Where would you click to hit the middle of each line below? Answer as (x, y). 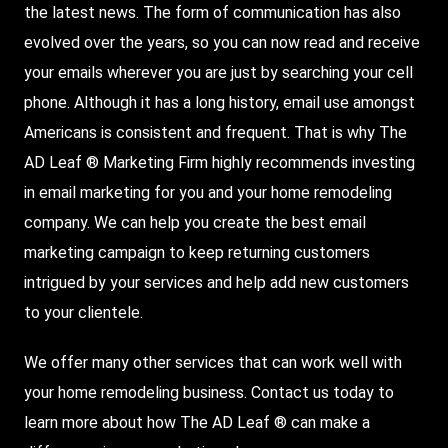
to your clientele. (83, 312)
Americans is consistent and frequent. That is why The (215, 132)
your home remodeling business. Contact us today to (209, 392)
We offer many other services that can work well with (213, 362)
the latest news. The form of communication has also (212, 12)
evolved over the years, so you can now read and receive (222, 42)
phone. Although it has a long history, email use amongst (219, 102)
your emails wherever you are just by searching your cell (218, 72)
